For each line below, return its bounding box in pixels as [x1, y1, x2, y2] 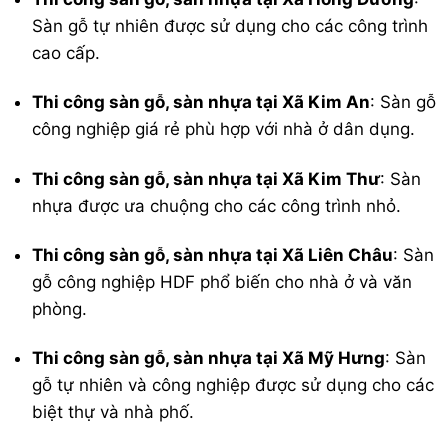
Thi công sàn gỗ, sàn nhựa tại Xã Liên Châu [32, 244, 394, 265]
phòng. [32, 298, 88, 319]
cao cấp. [32, 43, 101, 64]
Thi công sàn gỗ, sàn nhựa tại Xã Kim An [32, 92, 371, 113]
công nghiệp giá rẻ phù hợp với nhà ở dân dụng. [32, 119, 416, 140]
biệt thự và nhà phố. [32, 401, 195, 422]
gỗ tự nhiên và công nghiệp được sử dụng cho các [32, 374, 435, 395]
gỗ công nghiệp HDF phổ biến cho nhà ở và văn [32, 271, 413, 292]
